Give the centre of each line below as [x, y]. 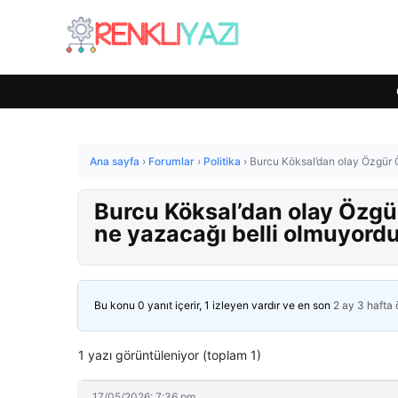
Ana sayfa [115, 161]
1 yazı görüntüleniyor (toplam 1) [170, 355]
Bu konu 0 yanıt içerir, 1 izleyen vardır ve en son [214, 305]
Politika [222, 161]
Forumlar [171, 161]
